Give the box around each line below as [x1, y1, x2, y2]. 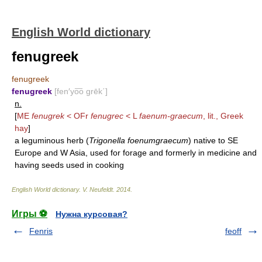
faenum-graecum [139, 111, 203, 120]
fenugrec [91, 111, 123, 120]
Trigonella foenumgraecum [89, 136, 188, 145]
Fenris [29, 226, 53, 236]
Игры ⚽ [12, 209, 47, 219]
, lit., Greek [203, 111, 243, 120]
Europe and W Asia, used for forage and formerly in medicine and [15, 148, 257, 157]
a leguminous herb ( [15, 136, 89, 145]
